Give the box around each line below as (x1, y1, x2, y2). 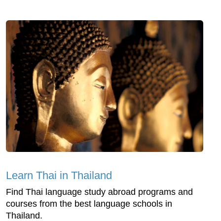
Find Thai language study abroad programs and (6, 186, 193, 197)
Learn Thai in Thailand (6, 169, 112, 182)
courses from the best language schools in (6, 198, 172, 209)
